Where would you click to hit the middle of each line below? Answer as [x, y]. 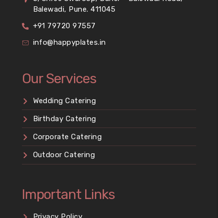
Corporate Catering [67, 137]
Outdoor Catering [64, 155]
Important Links [68, 194]
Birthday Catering [64, 119]
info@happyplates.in [69, 42]
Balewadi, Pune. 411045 [74, 9]
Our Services [59, 79]
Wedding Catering [64, 101]
